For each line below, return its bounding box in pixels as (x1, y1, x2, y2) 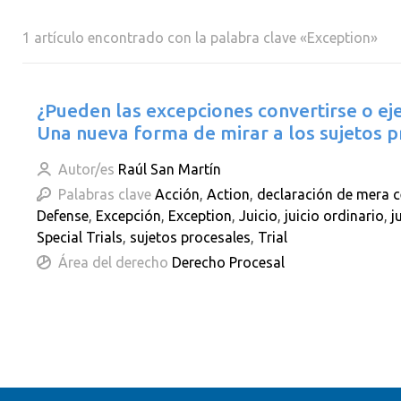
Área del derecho (58, 254, 168, 270)
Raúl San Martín (118, 161, 221, 177)
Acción (155, 186, 200, 202)
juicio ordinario (285, 208, 384, 224)
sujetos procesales (130, 229, 251, 245)
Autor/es (58, 161, 115, 177)
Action (207, 186, 250, 202)
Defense (37, 208, 89, 224)
